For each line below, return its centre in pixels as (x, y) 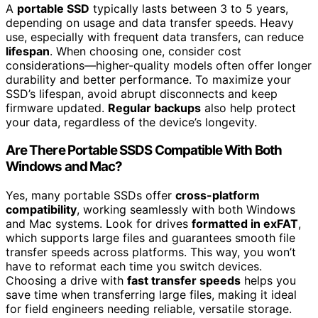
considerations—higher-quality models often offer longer (159, 65)
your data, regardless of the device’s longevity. (131, 122)
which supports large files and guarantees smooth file (150, 238)
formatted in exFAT (245, 224)
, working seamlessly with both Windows (186, 210)
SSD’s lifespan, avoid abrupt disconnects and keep (142, 93)
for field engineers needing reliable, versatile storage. (149, 309)
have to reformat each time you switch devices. (134, 267)
